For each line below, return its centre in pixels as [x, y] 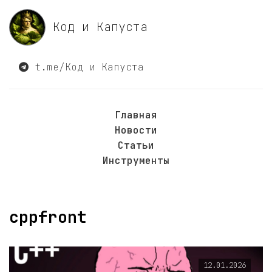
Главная [136, 115]
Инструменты [136, 161]
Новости [136, 130]
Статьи [136, 145]
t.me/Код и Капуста [86, 67]
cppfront [48, 217]
